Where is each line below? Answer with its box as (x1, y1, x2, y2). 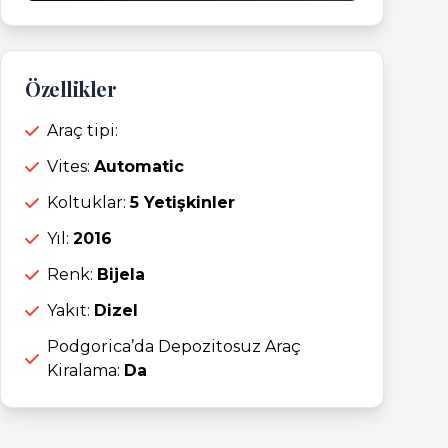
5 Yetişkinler (130, 193, 235, 213)
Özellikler (25, 75, 116, 103)
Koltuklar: (47, 193, 130, 213)
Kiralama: (47, 361, 124, 381)
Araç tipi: (47, 121, 118, 141)
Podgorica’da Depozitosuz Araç (47, 337, 301, 357)
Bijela (97, 265, 145, 285)
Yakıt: (47, 301, 94, 321)
